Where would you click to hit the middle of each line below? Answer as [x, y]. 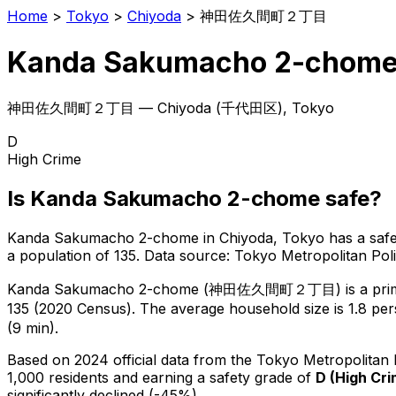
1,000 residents [58, 377]
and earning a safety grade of [214, 377]
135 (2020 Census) [69, 308]
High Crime [44, 159]
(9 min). [33, 327]
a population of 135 [72, 255]
